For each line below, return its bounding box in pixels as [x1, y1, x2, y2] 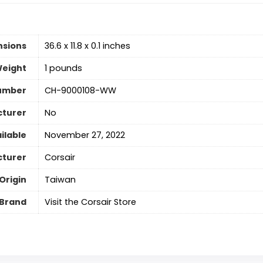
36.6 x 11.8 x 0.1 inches [44, 40, 130, 52]
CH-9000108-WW [44, 85, 116, 97]
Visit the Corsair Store [44, 196, 136, 208]
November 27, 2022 [44, 129, 125, 141]
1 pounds [44, 62, 82, 75]
